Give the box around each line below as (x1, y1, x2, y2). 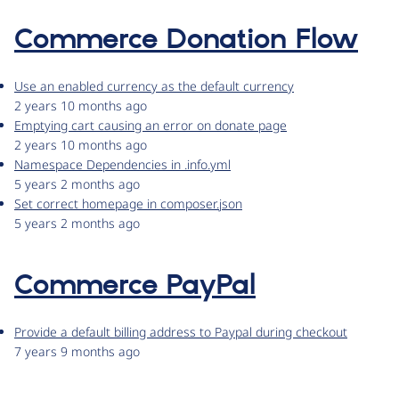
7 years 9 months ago (14, 343, 140, 361)
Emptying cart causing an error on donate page (14, 117, 287, 134)
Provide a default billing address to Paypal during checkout (14, 323, 347, 341)
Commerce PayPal (14, 268, 256, 305)
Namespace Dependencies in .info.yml (14, 156, 231, 174)
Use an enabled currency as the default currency (14, 77, 294, 95)
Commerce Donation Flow (14, 22, 358, 59)
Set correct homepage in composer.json (14, 195, 242, 213)
